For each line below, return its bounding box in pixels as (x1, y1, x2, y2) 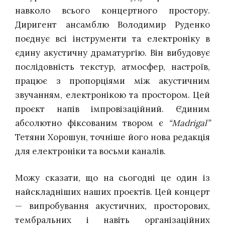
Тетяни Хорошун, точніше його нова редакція (15, 131, 210, 143)
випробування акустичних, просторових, (29, 200, 210, 212)
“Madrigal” (168, 117, 210, 129)
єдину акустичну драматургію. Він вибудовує (15, 47, 210, 58)
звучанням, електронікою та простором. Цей (15, 89, 210, 100)
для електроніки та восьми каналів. (15, 145, 166, 157)
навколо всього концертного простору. (15, 5, 210, 16)
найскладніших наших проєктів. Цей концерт (15, 186, 210, 198)
